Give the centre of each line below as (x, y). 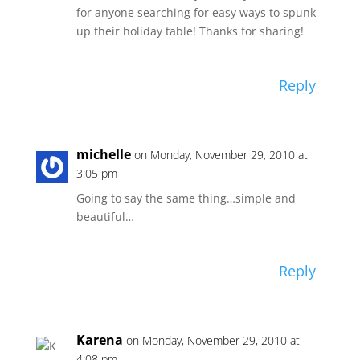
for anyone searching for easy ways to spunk (196, 13)
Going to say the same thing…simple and (186, 198)
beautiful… (105, 217)
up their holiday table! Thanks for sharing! (190, 31)
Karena (99, 340)
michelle (103, 155)
